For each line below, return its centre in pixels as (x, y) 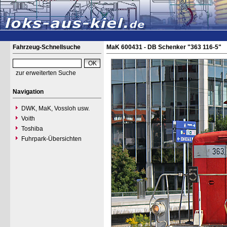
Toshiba (32, 129)
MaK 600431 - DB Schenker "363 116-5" (164, 47)
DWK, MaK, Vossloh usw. (55, 108)
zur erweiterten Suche (46, 73)
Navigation (28, 92)
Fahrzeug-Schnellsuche (47, 47)
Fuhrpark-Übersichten (51, 139)
